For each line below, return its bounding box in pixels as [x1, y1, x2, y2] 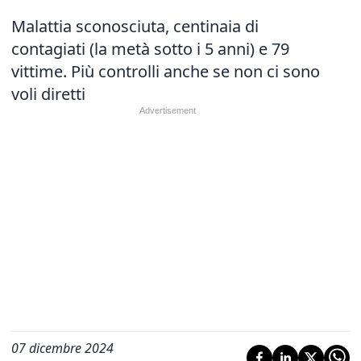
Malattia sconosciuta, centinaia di [11, 15, 259, 37]
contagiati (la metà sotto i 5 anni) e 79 [11, 38, 289, 60]
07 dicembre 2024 [11, 339, 114, 357]
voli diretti [11, 83, 85, 105]
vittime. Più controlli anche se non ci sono [11, 60, 320, 82]
